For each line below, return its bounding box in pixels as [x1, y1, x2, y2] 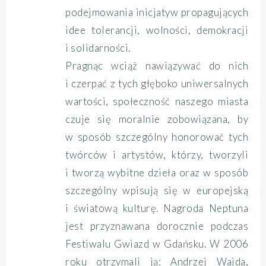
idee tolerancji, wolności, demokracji [65, 24, 248, 36]
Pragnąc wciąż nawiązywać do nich [65, 59, 248, 72]
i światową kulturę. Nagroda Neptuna [65, 202, 248, 214]
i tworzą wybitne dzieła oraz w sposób [65, 166, 248, 179]
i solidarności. [65, 42, 131, 54]
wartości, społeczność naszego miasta [65, 95, 248, 107]
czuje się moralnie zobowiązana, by [65, 113, 248, 125]
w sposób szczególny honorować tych [65, 131, 248, 143]
